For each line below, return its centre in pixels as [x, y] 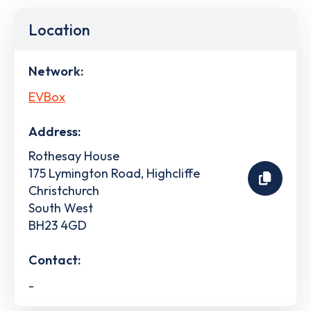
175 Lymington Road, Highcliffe [114, 173]
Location [59, 30]
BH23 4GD [58, 225]
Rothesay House [74, 155]
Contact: [54, 260]
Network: [56, 71]
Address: [54, 131]
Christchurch [64, 190]
